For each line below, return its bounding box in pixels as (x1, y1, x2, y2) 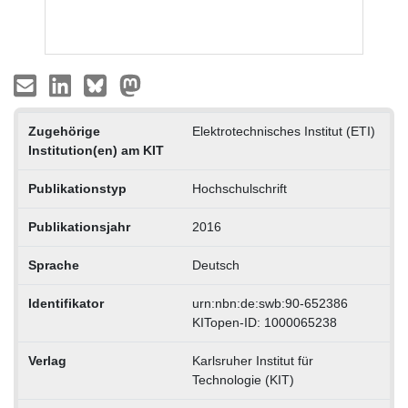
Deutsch (191, 258, 240, 273)
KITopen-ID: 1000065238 (191, 315, 337, 331)
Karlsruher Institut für (191, 353, 313, 369)
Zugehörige (27, 124, 100, 139)
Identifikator (27, 296, 104, 311)
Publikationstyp (27, 181, 127, 197)
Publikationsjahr (27, 219, 130, 235)
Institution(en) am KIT (27, 143, 164, 158)
